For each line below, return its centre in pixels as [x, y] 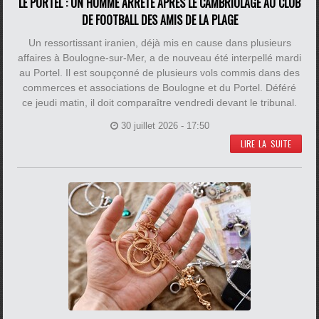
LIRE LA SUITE [266, 143]
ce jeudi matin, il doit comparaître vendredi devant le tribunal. [159, 103]
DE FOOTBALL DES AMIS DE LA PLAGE [159, 20]
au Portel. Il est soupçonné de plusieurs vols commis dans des [159, 73]
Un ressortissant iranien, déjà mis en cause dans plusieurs [159, 43]
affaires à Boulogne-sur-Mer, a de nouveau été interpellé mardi [159, 58]
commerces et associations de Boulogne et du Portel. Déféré [159, 88]
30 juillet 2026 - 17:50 [165, 126]
